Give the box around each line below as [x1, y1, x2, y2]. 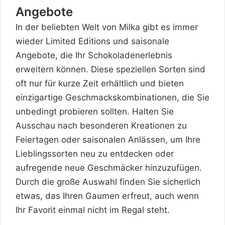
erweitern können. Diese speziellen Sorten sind [16, 64, 205, 74]
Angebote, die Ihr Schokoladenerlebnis [16, 50, 172, 60]
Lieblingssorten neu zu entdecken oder [16, 148, 174, 159]
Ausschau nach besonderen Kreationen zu [16, 120, 187, 131]
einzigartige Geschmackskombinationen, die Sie [16, 92, 209, 102]
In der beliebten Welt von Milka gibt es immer [16, 22, 198, 32]
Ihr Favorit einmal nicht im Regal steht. [16, 204, 170, 215]
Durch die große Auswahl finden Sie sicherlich [16, 176, 200, 187]
